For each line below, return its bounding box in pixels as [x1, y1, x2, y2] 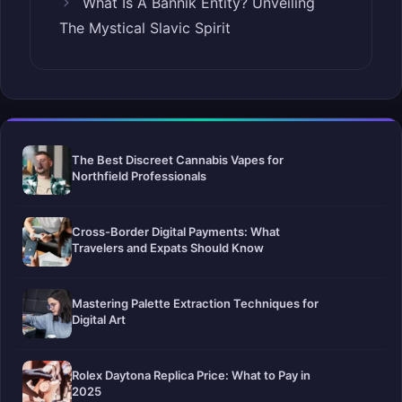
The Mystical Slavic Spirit [59, 19, 231, 38]
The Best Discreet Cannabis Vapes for [72, 153, 284, 168]
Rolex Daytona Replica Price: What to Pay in [72, 368, 310, 383]
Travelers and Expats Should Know [72, 240, 264, 256]
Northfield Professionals [72, 169, 206, 184]
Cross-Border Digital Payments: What [72, 224, 280, 240]
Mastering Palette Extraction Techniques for [72, 296, 319, 311]
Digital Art [72, 312, 126, 328]
